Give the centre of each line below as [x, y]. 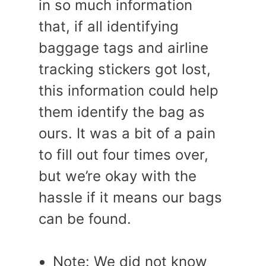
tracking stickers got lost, [125, 69]
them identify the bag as [122, 112]
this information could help [129, 91]
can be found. [85, 219]
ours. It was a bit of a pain [127, 133]
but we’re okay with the [118, 176]
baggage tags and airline [123, 48]
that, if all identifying [109, 26]
